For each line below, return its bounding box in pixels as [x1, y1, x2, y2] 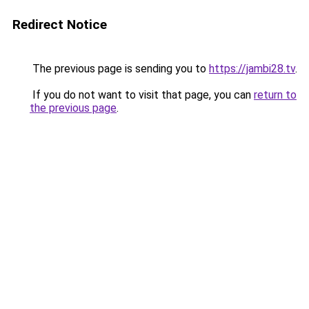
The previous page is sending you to [30, 62, 209, 75]
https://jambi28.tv [209, 62, 295, 75]
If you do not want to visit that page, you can [30, 88, 254, 101]
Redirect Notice [12, 17, 107, 32]
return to [254, 88, 297, 101]
